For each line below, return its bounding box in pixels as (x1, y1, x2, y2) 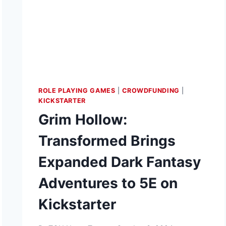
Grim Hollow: (38, 111, 128, 129)
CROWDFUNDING (122, 87, 180, 95)
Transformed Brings (38, 132, 176, 150)
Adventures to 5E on (38, 175, 178, 192)
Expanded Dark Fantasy (38, 153, 201, 171)
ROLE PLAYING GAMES (38, 87, 116, 95)
